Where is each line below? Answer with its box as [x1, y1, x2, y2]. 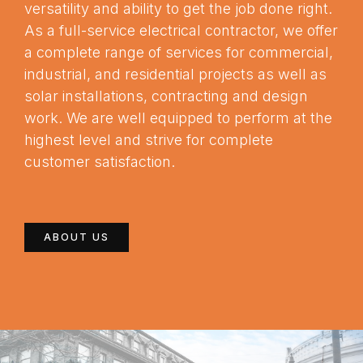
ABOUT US [44, 230, 109, 243]
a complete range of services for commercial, [24, 44, 333, 61]
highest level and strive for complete [24, 131, 273, 148]
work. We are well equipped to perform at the [24, 109, 332, 126]
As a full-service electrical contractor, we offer [24, 22, 338, 39]
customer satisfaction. [24, 153, 175, 170]
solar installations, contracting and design [24, 88, 308, 105]
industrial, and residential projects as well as [24, 66, 327, 83]
